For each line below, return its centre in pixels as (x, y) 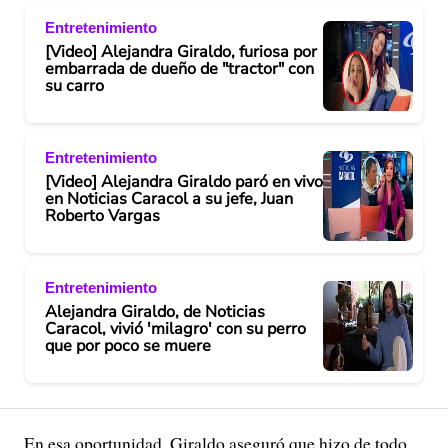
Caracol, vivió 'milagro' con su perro (175, 328)
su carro (74, 85)
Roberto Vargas (102, 215)
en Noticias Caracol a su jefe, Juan (169, 198)
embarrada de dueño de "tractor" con (179, 68)
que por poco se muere (128, 345)
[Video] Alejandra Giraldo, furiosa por (181, 51)
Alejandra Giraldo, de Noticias (155, 311)
